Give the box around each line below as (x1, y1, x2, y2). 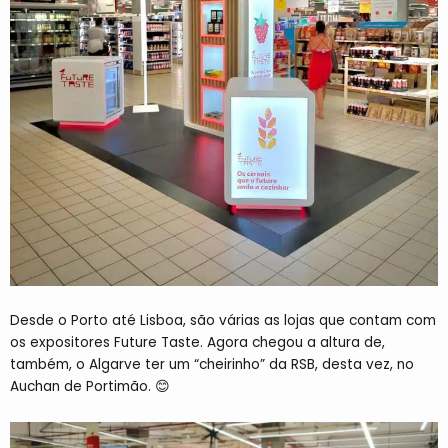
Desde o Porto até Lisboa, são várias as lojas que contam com (10, 311, 436, 331)
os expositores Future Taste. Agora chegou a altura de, (10, 333, 385, 353)
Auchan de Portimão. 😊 (10, 377, 170, 397)
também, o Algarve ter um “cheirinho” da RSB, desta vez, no (10, 355, 414, 375)
